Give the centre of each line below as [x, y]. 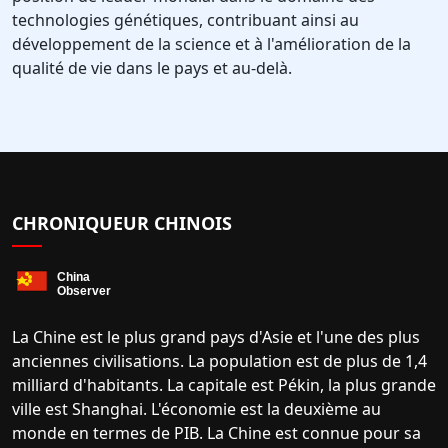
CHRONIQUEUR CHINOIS [122, 223]
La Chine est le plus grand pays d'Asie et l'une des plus [216, 337]
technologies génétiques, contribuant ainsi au [185, 20]
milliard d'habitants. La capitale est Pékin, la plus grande [224, 385]
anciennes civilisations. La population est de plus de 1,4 [219, 361]
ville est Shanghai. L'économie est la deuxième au [196, 409]
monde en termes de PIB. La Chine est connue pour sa [216, 433]
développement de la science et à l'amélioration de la [211, 44]
